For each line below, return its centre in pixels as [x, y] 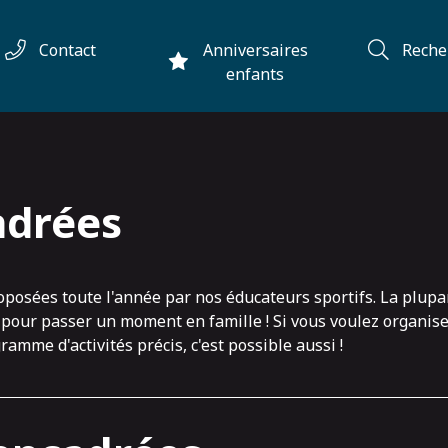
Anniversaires [255, 50]
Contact [67, 50]
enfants [255, 74]
